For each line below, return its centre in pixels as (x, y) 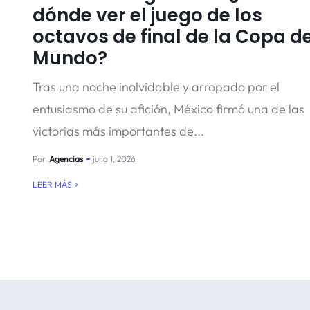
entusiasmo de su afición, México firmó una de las (168, 109)
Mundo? (70, 58)
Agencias (66, 159)
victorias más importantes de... (118, 131)
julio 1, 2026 (114, 159)
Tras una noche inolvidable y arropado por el (156, 87)
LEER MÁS (52, 184)
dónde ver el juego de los (147, 15)
